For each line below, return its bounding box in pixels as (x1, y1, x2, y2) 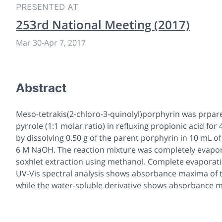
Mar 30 (16, 37, 42, 48)
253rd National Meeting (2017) (16, 16, 190, 33)
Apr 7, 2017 (44, 37, 86, 48)
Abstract (16, 80, 66, 95)
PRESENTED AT (16, 1, 78, 12)
